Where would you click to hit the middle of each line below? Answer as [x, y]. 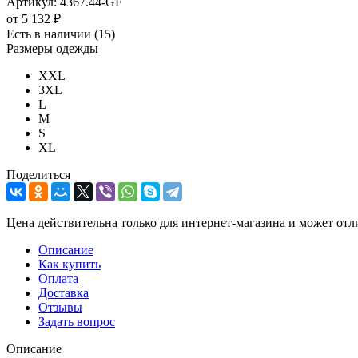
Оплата [58, 278]
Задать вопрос [77, 321]
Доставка [64, 292]
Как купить [70, 264]
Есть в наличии [50, 34]
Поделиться [38, 174]
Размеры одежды [52, 48]
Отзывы [60, 307]
